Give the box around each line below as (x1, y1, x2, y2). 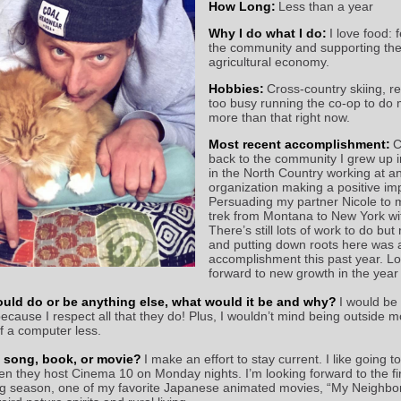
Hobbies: (209, 81, 264, 96)
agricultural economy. (209, 55, 329, 69)
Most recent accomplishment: (209, 137, 390, 151)
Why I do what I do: (209, 26, 327, 40)
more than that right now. (209, 110, 350, 124)
